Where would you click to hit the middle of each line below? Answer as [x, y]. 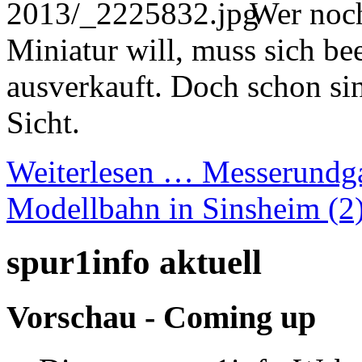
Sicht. [43, 123]
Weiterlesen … [104, 172]
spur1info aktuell [134, 262]
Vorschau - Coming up [161, 317]
